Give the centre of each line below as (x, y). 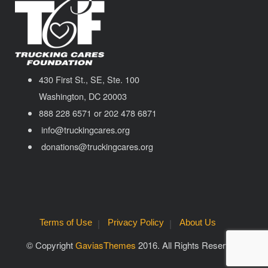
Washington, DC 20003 (83, 96)
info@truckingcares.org (84, 129)
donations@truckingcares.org (96, 146)
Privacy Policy (135, 222)
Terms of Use (66, 222)
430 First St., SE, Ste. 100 (89, 79)
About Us (197, 222)
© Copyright (51, 245)
